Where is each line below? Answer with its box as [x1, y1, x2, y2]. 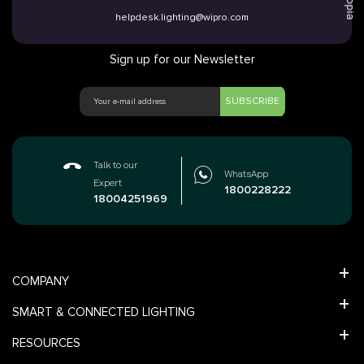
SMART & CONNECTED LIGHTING [12, 304, 195, 319]
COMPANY [12, 273, 69, 288]
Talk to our [93, 160, 138, 171]
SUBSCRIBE [225, 95, 279, 108]
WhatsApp [224, 169, 268, 180]
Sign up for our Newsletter [109, 51, 255, 67]
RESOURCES [12, 335, 80, 350]
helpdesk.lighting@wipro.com [115, 11, 249, 24]
